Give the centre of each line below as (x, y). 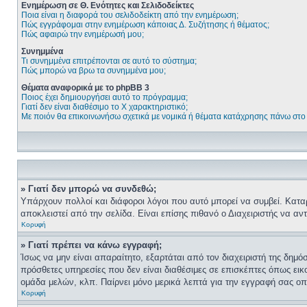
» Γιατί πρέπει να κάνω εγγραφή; (91, 245)
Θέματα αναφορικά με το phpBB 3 (85, 88)
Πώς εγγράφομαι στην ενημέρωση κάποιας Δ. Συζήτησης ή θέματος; (145, 25)
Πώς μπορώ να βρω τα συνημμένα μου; (94, 71)
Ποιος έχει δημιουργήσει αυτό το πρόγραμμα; (105, 97)
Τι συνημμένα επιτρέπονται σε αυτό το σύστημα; (109, 61)
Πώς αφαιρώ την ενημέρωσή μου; (83, 34)
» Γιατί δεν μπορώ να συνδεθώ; (88, 189)
